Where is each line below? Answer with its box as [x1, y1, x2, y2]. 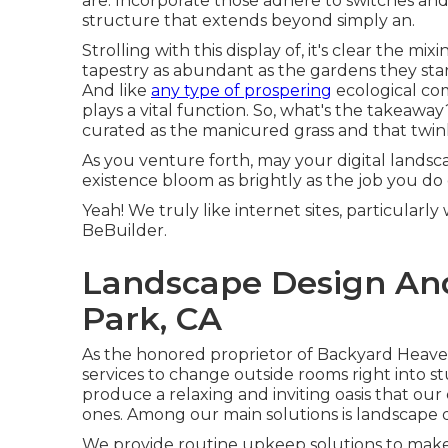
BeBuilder [82, 221, 164, 240]
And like [82, 81, 151, 100]
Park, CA [82, 299, 222, 338]
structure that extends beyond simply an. [82, 11, 415, 30]
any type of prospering [151, 81, 332, 100]
